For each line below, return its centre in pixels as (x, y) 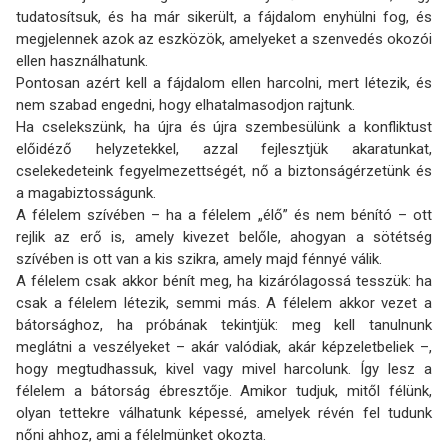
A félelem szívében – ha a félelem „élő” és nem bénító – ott (224, 215)
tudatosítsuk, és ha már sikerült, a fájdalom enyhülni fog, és (224, 17)
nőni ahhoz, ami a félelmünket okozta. (141, 435)
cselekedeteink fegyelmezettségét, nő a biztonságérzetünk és (224, 171)
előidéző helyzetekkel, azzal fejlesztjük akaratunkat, (224, 149)
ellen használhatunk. (82, 61)
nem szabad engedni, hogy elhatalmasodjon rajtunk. (185, 105)
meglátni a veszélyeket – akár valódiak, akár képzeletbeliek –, (224, 347)
